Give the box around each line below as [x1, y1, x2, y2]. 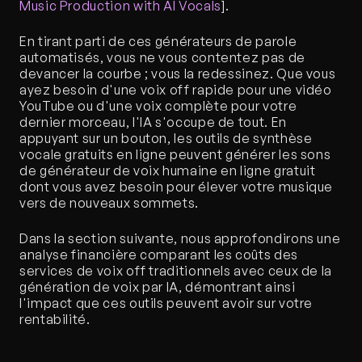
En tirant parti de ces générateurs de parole [19, 33, 297, 50]
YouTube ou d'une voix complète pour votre [19, 98, 297, 115]
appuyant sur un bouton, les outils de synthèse [19, 130, 313, 147]
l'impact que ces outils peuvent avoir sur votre [19, 295, 314, 312]
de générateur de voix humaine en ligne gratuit [19, 162, 316, 179]
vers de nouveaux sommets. [19, 195, 199, 212]
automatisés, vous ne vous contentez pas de [19, 49, 305, 66]
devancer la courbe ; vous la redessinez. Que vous [19, 65, 336, 82]
